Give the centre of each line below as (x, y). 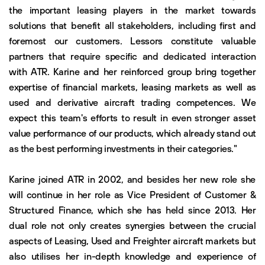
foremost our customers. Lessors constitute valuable (132, 41)
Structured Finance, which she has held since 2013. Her (132, 210)
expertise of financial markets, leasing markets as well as (132, 87)
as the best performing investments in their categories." (123, 148)
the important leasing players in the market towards (132, 10)
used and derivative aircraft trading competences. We (132, 102)
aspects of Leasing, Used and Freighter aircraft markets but (132, 240)
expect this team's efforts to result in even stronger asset (132, 117)
